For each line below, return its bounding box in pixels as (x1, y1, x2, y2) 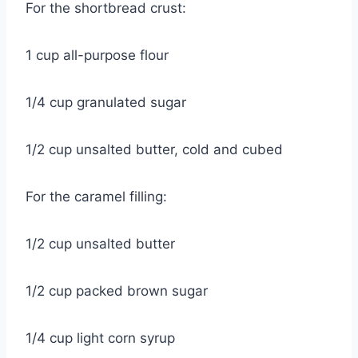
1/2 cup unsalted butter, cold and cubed (26, 141, 283, 158)
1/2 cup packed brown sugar (26, 283, 208, 300)
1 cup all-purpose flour (26, 47, 169, 64)
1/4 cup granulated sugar (26, 94, 186, 111)
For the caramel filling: (26, 189, 167, 205)
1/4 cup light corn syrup (26, 330, 175, 347)
